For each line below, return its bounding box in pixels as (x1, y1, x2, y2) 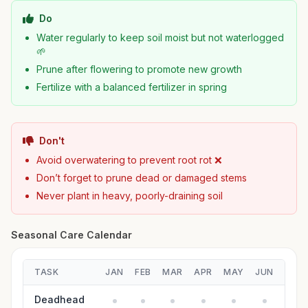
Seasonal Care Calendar (11, 229, 132, 241)
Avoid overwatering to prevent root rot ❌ (36, 154, 222, 166)
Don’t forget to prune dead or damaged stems (36, 172, 247, 184)
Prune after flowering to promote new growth (36, 63, 242, 75)
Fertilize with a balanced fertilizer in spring (36, 81, 227, 93)
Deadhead (34, 294, 85, 305)
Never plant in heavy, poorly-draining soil (36, 190, 223, 201)
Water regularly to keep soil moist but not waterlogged (36, 32, 284, 43)
